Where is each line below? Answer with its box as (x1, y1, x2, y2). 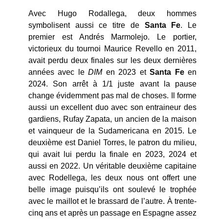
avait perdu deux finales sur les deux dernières (28, 56, 197, 65)
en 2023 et (102, 68, 150, 77)
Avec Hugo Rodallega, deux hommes (28, 9, 197, 18)
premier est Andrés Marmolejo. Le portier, (28, 33, 197, 42)
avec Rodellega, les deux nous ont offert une (28, 174, 197, 182)
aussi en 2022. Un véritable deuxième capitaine (28, 162, 197, 171)
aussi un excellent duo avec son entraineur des (28, 103, 197, 112)
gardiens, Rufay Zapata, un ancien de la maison (28, 115, 197, 124)
